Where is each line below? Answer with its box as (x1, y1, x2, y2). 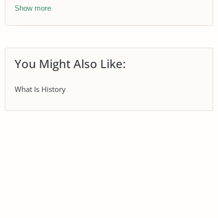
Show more (15, 3, 51, 12)
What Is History (15, 84, 66, 94)
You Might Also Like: (15, 55, 126, 72)
